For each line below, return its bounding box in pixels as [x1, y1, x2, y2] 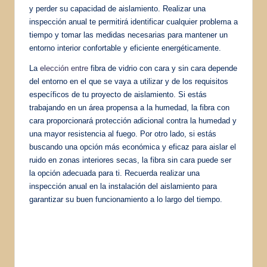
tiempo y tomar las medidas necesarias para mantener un [29, 30, 228, 39]
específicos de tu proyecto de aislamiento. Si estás [29, 89, 207, 99]
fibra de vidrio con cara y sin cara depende [88, 63, 237, 73]
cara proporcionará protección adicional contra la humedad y [29, 116, 237, 125]
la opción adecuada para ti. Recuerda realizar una [29, 168, 200, 178]
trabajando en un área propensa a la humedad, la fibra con [29, 103, 229, 112]
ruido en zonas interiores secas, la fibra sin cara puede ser [29, 155, 231, 164]
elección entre [40, 63, 88, 73]
